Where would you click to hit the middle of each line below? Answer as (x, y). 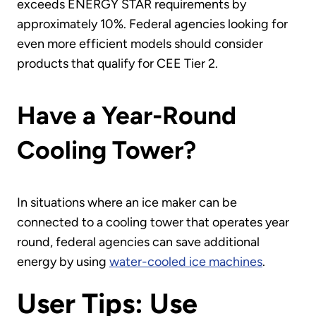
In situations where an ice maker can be (127, 202)
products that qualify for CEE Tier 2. (117, 63)
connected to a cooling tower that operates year (153, 222)
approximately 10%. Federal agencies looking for (152, 24)
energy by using (63, 261)
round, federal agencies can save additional (138, 242)
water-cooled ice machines (186, 261)
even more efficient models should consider (140, 43)
